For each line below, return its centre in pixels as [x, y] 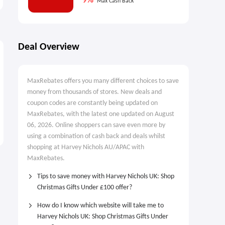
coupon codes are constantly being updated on [92, 103]
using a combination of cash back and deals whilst [96, 136]
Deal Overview [49, 47]
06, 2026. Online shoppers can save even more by [96, 125]
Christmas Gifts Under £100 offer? [85, 188]
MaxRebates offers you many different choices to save [103, 81]
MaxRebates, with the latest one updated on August [101, 114]
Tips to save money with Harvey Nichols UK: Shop [106, 177]
